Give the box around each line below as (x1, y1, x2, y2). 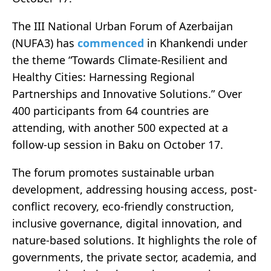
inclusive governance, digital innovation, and (12, 216, 242, 231)
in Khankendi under (144, 36, 247, 51)
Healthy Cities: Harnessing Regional (12, 70, 195, 85)
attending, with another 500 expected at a (12, 120, 228, 135)
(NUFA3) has (12, 36, 77, 51)
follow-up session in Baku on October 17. (12, 137, 223, 152)
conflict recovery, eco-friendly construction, (12, 199, 234, 214)
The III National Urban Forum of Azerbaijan (12, 19, 233, 34)
